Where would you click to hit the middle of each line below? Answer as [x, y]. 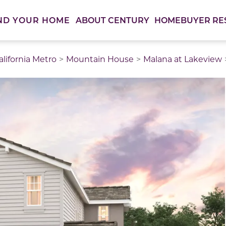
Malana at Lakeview [183, 59]
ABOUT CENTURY [112, 20]
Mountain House [100, 59]
